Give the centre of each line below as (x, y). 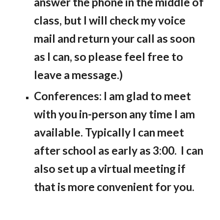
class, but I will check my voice (110, 20)
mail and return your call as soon (115, 39)
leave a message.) (79, 75)
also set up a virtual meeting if (110, 169)
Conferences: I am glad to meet (113, 96)
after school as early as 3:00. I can (119, 151)
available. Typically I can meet (109, 132)
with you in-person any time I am (115, 114)
